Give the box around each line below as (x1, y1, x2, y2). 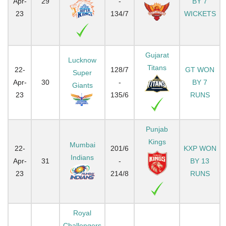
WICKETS (184, 9, 216, 18)
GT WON (185, 65, 214, 74)
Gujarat (145, 50, 169, 59)
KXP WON (183, 144, 216, 152)
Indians (71, 153, 94, 161)
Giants (72, 81, 93, 89)
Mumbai (69, 140, 95, 149)
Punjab (146, 125, 168, 133)
